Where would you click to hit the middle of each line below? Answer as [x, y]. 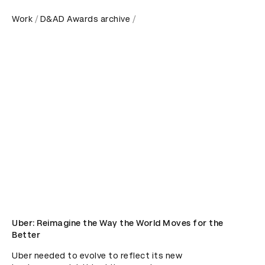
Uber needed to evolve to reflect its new [97, 256]
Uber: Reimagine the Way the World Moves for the [118, 223]
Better [26, 235]
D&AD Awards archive [85, 19]
